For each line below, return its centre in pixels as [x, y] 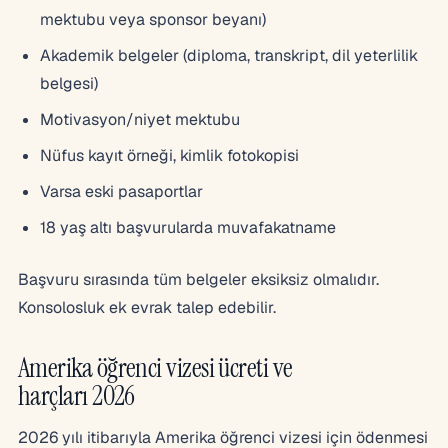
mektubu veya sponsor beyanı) [153, 19]
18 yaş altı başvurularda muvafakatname [188, 227]
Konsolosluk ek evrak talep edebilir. [147, 307]
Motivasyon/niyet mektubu [140, 119]
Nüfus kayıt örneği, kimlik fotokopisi [169, 155]
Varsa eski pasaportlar [121, 191]
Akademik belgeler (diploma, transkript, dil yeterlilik [229, 55]
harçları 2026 [76, 395]
